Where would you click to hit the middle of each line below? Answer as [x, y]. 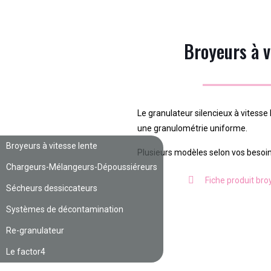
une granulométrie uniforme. [193, 128]
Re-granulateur [35, 230]
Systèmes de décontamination [65, 209]
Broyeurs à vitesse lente [52, 146]
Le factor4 [26, 252]
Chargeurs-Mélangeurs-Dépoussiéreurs [82, 167]
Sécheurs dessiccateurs [52, 188]
